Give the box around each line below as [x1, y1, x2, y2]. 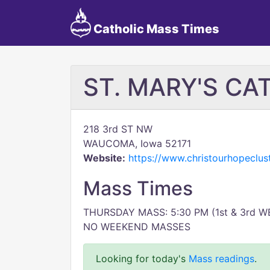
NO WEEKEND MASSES [83, 221, 190, 233]
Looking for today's [96, 253, 189, 265]
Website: [83, 152, 125, 164]
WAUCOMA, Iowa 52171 [83, 137, 191, 149]
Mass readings [189, 253, 254, 265]
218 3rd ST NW [83, 123, 152, 135]
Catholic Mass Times [90, 22, 219, 36]
